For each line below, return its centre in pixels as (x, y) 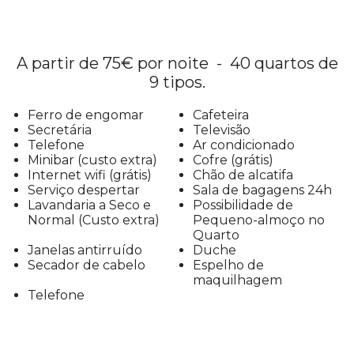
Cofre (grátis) (233, 160)
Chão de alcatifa (243, 175)
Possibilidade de (243, 205)
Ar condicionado (244, 145)
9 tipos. (177, 82)
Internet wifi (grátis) (90, 175)
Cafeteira (221, 115)
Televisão (222, 130)
